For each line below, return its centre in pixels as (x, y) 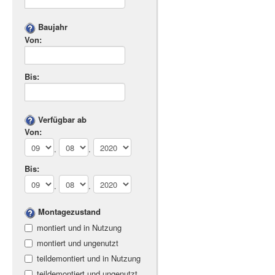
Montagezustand (69, 212)
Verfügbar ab (62, 119)
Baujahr (53, 27)
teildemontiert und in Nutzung (89, 258)
